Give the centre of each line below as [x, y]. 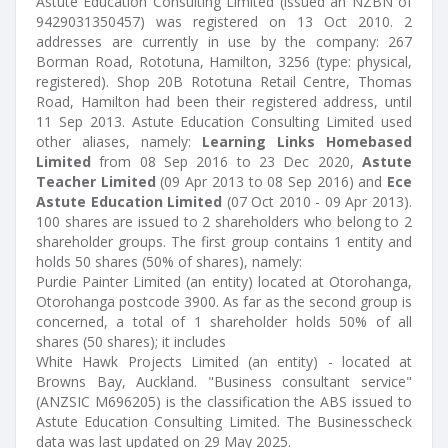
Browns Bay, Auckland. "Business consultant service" [224, 381]
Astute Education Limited [129, 201]
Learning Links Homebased [307, 141]
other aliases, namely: [119, 141]
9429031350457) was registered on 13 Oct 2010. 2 [224, 21]
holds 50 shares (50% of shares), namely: [169, 261]
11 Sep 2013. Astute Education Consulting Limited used [224, 121]
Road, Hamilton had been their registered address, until [224, 101]
